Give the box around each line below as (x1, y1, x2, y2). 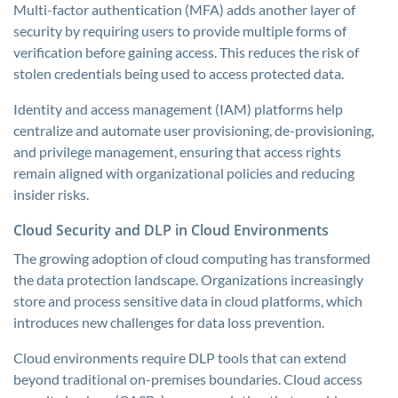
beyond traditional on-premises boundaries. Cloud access (13, 370, 362, 387)
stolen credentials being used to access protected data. (13, 65, 344, 82)
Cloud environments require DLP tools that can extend (13, 349, 346, 366)
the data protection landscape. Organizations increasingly (13, 271, 363, 288)
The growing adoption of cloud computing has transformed (13, 250, 370, 267)
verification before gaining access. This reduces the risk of (13, 44, 359, 60)
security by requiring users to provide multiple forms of (13, 22, 346, 39)
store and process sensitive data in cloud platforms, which (13, 292, 362, 309)
